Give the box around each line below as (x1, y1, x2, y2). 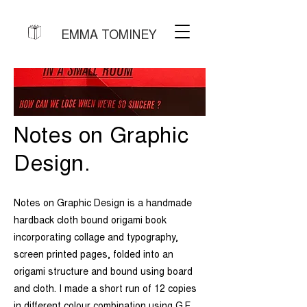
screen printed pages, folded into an (14, 251, 173, 260)
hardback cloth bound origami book (14, 217, 167, 226)
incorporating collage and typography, (14, 234, 178, 243)
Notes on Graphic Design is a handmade (14, 199, 192, 209)
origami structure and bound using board (14, 268, 193, 278)
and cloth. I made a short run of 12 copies (14, 285, 197, 295)
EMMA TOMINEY (61, 30, 157, 42)
